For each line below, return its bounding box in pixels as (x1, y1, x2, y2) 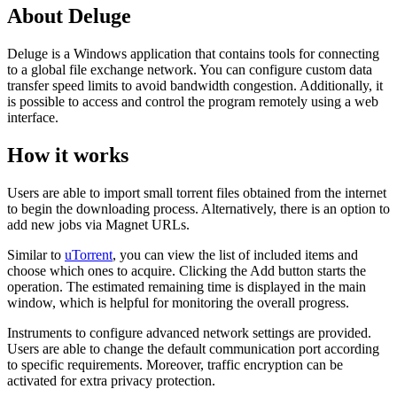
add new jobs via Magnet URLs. (7, 217, 190, 233)
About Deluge (7, 4, 131, 28)
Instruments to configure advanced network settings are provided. (7, 325, 371, 341)
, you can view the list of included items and (113, 247, 358, 263)
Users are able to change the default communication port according (7, 341, 379, 357)
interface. (7, 110, 58, 126)
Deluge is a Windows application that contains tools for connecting (7, 46, 379, 62)
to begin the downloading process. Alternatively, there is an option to (7, 201, 390, 217)
